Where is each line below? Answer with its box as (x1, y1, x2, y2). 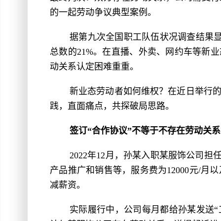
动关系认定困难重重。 (50, 62, 139, 72)
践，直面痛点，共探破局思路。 (50, 101, 174, 111)
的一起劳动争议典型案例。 (50, 7, 156, 17)
